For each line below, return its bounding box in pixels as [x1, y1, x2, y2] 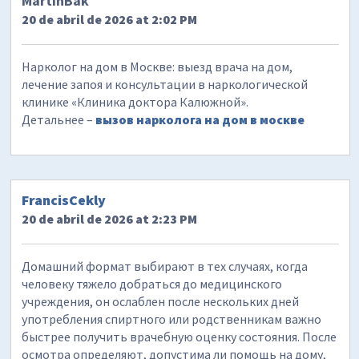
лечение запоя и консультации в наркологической [22, 76, 309, 93]
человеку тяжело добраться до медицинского [22, 275, 283, 292]
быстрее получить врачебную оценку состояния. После [22, 328, 337, 345]
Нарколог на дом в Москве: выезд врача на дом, [22, 58, 293, 75]
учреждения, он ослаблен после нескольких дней [22, 292, 300, 309]
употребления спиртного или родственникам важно [22, 310, 322, 327]
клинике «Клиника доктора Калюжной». [22, 94, 249, 111]
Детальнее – [22, 111, 96, 128]
